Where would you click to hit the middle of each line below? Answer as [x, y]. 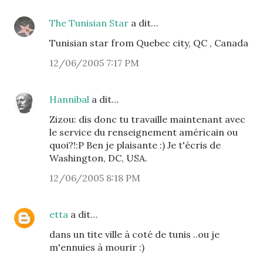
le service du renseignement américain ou [144, 132]
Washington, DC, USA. [98, 158]
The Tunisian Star [89, 23]
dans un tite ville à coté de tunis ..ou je [134, 234]
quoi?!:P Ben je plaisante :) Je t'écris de [135, 145]
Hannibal [69, 99]
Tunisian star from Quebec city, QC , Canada [149, 43]
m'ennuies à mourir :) [97, 247]
